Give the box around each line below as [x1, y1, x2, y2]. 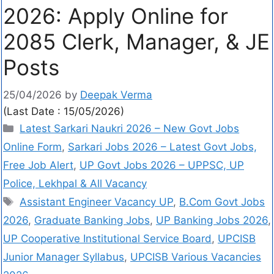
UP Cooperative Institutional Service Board [3, 232, 212, 245]
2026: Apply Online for [3, 3, 228, 29]
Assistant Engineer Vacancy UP [20, 195, 174, 208]
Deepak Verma [80, 88, 152, 101]
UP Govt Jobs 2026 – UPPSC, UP [80, 158, 244, 171]
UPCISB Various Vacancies [130, 250, 261, 263]
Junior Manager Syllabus [3, 250, 124, 263]
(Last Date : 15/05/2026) [3, 105, 124, 117]
